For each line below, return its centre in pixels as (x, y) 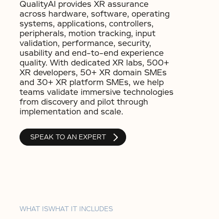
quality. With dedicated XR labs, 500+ (94, 63)
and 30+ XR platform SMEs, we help (92, 82)
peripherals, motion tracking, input (88, 33)
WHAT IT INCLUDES (81, 209)
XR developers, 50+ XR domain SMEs (93, 73)
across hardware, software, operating (95, 14)
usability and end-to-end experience (92, 53)
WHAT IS (34, 209)
